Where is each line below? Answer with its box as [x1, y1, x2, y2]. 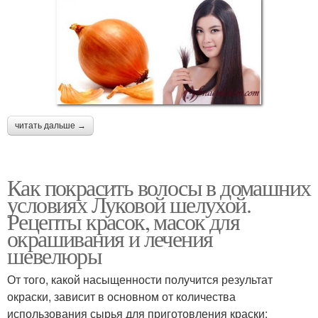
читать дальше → [15, 120, 86, 131]
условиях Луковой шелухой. [7, 188, 251, 219]
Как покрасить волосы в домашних [7, 171, 311, 202]
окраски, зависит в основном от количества [7, 287, 236, 305]
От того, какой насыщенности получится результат [7, 270, 273, 287]
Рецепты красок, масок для [7, 205, 240, 236]
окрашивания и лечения [7, 222, 213, 253]
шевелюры [7, 239, 102, 270]
